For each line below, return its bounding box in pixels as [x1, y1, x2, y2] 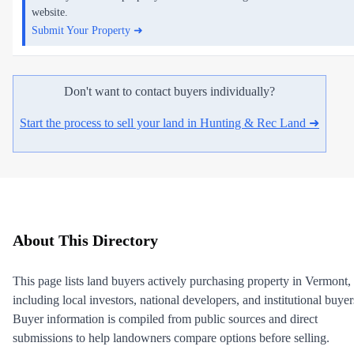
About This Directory [13, 232, 158, 250]
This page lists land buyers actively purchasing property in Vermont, [13, 273, 351, 288]
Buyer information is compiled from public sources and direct [13, 311, 318, 326]
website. [32, 6, 68, 18]
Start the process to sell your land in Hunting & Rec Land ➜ [20, 115, 319, 130]
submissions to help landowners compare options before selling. [13, 330, 330, 345]
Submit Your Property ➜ [32, 24, 143, 36]
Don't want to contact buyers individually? [64, 84, 275, 98]
